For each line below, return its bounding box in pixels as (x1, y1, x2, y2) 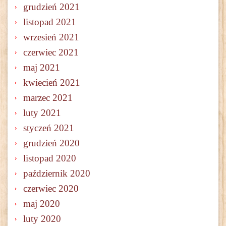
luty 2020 (23, 213, 61, 224)
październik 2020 (23, 168, 90, 179)
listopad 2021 (23, 17, 76, 28)
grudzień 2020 (23, 138, 80, 149)
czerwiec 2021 (23, 47, 79, 58)
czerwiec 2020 (23, 183, 79, 194)
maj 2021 (23, 62, 60, 73)
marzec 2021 (23, 92, 73, 103)
